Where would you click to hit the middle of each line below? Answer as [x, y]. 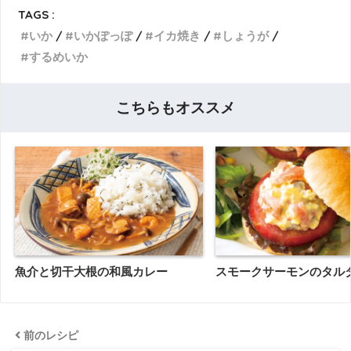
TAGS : [37, 15]
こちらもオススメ [175, 108]
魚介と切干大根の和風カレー [91, 271]
